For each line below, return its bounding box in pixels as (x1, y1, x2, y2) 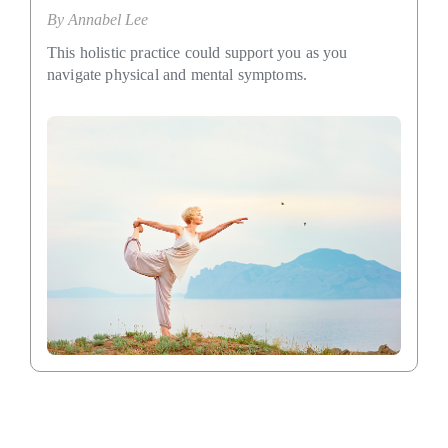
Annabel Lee (68, 11, 148, 29)
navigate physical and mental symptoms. (47, 66, 308, 84)
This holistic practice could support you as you (47, 44, 348, 62)
